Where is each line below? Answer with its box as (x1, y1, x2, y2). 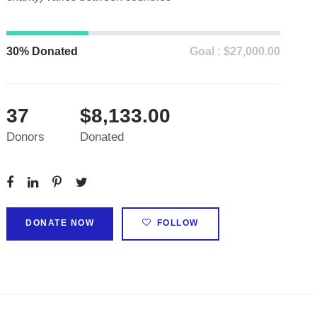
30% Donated (6, 45, 79, 57)
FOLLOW (156, 218, 199, 228)
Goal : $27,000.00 (189, 45, 280, 57)
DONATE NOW (25, 218, 95, 228)
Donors (6, 130, 45, 144)
